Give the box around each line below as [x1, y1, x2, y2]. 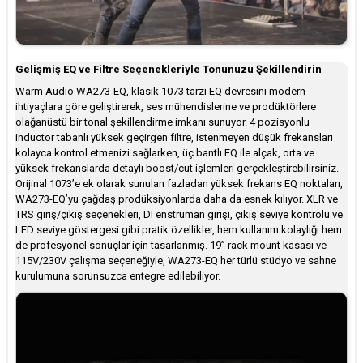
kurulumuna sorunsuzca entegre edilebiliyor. [15, 269, 220, 282]
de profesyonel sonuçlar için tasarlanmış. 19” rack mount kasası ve [15, 238, 327, 251]
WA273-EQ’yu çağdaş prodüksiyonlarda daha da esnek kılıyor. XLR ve [15, 192, 338, 205]
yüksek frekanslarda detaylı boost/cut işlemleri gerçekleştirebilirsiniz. [15, 161, 339, 174]
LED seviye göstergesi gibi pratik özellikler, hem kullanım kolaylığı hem [15, 223, 342, 236]
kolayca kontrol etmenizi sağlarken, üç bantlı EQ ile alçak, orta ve [15, 146, 314, 159]
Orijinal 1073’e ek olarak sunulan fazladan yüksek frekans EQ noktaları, [15, 177, 343, 190]
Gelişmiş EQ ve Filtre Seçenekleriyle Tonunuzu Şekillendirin [15, 62, 322, 75]
